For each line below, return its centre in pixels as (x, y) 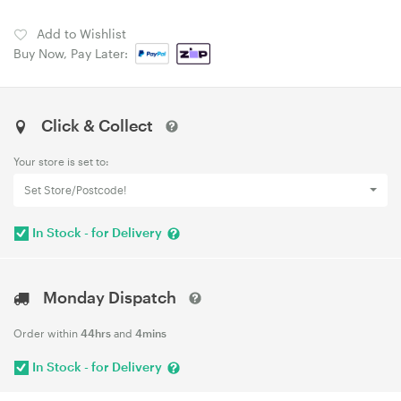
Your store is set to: (61, 161)
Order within (47, 333)
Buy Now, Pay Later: (74, 53)
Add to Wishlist (81, 34)
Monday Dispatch (110, 297)
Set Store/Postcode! (75, 190)
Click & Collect (97, 125)
